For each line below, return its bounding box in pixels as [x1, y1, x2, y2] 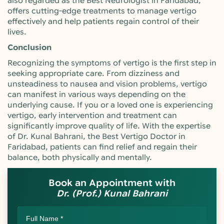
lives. [7, 27, 26, 36]
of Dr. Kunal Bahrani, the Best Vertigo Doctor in [7, 132, 185, 141]
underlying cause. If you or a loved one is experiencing [7, 100, 213, 109]
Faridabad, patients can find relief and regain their [7, 142, 197, 151]
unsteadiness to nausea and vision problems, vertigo [7, 79, 207, 88]
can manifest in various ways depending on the [7, 90, 185, 99]
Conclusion [7, 43, 51, 52]
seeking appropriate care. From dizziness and [7, 69, 179, 78]
